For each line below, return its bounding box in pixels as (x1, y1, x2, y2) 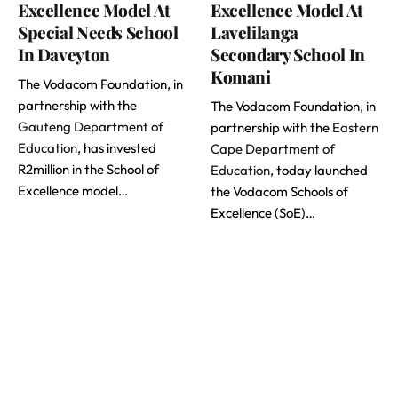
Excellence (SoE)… (211, 204, 315, 222)
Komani (211, 65, 271, 89)
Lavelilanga (211, 20, 298, 44)
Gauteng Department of (18, 118, 163, 136)
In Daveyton (18, 43, 110, 67)
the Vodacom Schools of (211, 183, 348, 201)
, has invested (77, 139, 156, 157)
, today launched (270, 162, 368, 179)
